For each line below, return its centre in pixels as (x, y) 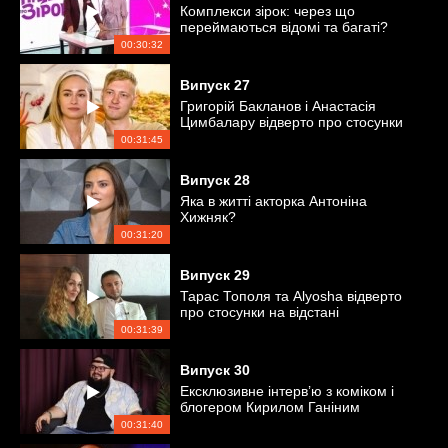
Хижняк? (208, 217)
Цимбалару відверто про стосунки (291, 122)
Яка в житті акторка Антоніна (273, 201)
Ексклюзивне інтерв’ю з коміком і (287, 391)
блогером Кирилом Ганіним (270, 407)
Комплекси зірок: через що (267, 11)
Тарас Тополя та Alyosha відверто (291, 296)
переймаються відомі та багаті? (284, 27)
